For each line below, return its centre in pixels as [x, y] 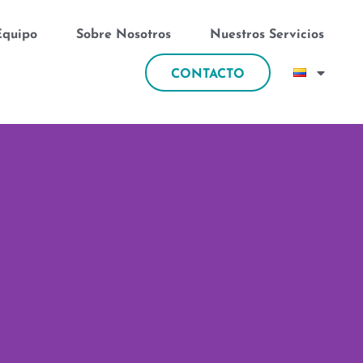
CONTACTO [207, 75]
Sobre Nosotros [123, 35]
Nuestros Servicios [267, 35]
